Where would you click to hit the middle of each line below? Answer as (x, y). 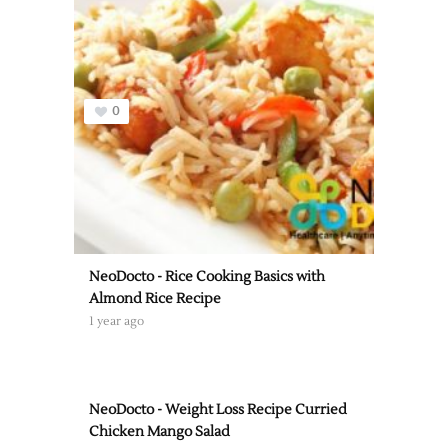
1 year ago (116, 321)
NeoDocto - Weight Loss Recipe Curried (218, 410)
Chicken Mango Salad (159, 432)
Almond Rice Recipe (155, 299)
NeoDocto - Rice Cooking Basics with (207, 277)
